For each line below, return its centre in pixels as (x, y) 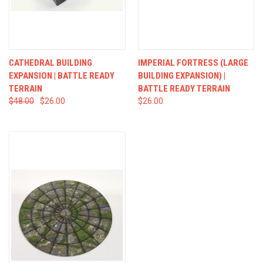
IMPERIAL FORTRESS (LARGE (193, 63)
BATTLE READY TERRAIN (184, 88)
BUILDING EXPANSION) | (181, 75)
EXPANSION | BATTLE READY (62, 75)
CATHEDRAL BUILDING (50, 63)
